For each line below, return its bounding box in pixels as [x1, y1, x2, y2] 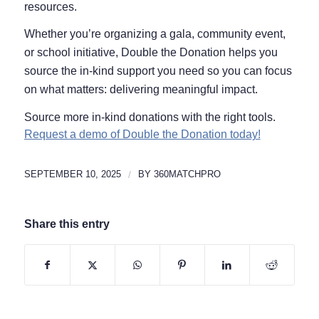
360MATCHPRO [153, 169, 221, 180]
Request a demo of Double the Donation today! [23, 127, 261, 140]
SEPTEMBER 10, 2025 [23, 169, 121, 180]
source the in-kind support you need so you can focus [23, 65, 292, 78]
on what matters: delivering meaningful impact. [23, 83, 258, 96]
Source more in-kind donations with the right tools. [23, 110, 276, 123]
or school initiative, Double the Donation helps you [23, 46, 278, 59]
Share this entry [23, 218, 110, 231]
